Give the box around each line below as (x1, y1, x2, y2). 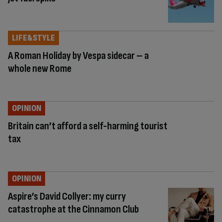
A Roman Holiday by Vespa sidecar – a (8, 49, 149, 62)
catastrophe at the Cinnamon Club (8, 202, 139, 216)
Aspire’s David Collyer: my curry (8, 189, 126, 203)
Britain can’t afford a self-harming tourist (8, 119, 167, 133)
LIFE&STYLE (12, 32, 55, 43)
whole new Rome (8, 61, 71, 75)
